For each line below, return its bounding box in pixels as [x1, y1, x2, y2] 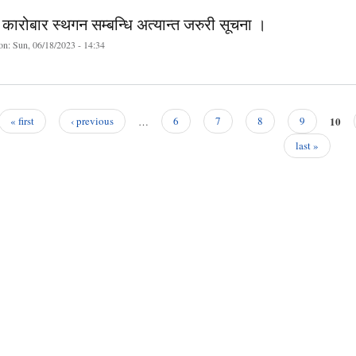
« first [10, 114, 34, 129]
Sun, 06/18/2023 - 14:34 [12, 38, 105, 52]
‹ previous [71, 114, 114, 129]
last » [296, 138, 319, 153]
